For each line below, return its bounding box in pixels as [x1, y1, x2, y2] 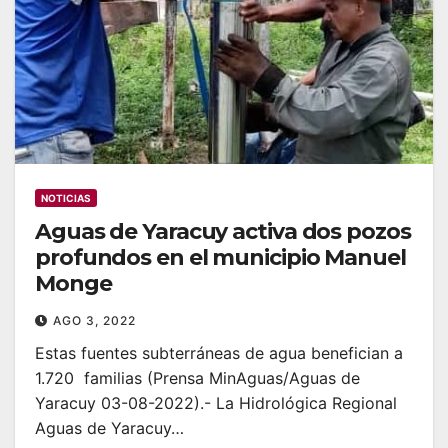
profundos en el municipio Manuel [35, 243, 406, 271]
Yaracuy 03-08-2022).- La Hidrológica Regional [35, 392, 397, 413]
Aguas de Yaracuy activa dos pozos [35, 217, 411, 245]
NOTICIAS [41, 191, 91, 204]
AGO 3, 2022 [53, 312, 136, 328]
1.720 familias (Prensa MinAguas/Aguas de [35, 367, 360, 388]
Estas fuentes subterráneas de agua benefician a [35, 342, 403, 363]
